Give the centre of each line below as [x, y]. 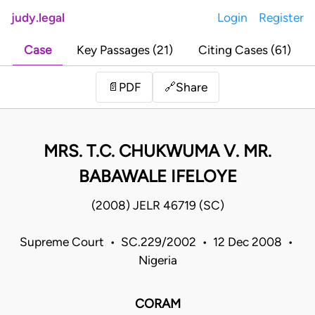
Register [281, 18]
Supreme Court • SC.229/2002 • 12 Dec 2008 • [157, 242]
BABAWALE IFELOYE [157, 176]
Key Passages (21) [125, 50]
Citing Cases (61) [245, 50]
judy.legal [38, 18]
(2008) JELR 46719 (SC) [157, 206]
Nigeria [157, 261]
